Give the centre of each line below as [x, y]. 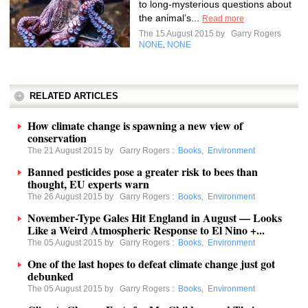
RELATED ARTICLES [74, 96]
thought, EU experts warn [88, 184]
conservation [57, 138]
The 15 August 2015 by [184, 34]
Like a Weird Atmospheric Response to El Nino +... [146, 230]
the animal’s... [170, 18]
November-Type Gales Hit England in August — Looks [155, 218]
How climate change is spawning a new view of [135, 125]
